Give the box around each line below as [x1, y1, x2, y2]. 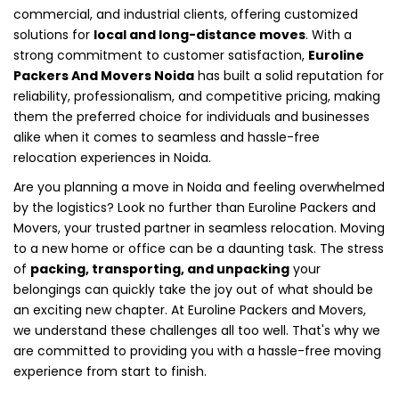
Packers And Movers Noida [13, 66, 194, 85]
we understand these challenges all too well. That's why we [13, 321, 380, 339]
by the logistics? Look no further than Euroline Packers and [13, 198, 376, 216]
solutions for [13, 25, 94, 44]
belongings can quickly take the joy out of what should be [13, 280, 373, 298]
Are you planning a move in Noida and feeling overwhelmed [13, 177, 385, 196]
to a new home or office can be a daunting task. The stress [13, 239, 384, 257]
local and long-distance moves [94, 25, 305, 44]
